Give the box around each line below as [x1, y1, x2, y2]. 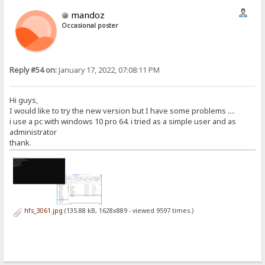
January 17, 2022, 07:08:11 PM [57, 64, 160, 75]
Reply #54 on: [9, 64, 57, 75]
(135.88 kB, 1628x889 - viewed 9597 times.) [62, 206, 193, 215]
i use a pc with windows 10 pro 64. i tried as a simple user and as [9, 116, 238, 127]
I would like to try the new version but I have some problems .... [9, 105, 235, 117]
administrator [9, 127, 57, 138]
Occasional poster [62, 21, 119, 30]
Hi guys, [9, 95, 38, 106]
